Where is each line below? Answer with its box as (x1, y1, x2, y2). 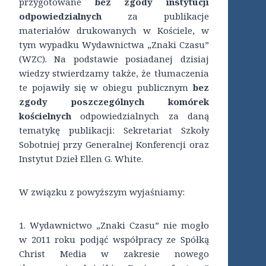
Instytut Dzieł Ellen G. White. (19, 153, 143, 165)
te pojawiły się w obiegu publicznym (19, 81, 193, 94)
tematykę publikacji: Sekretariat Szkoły (19, 124, 209, 137)
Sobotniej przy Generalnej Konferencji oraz (19, 138, 209, 151)
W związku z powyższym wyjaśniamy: (19, 186, 185, 198)
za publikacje (102, 10, 209, 23)
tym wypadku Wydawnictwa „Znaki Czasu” (19, 39, 209, 51)
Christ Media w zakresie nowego (19, 248, 209, 260)
